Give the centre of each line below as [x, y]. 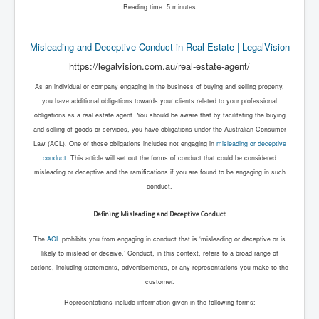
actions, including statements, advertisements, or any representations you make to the [159, 268]
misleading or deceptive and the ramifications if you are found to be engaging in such [159, 172]
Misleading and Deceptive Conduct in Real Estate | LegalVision [159, 47]
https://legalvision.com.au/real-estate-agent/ [159, 66]
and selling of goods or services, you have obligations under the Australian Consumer [159, 130]
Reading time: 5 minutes [159, 7]
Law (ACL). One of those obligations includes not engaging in [125, 144]
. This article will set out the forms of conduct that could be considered [171, 158]
